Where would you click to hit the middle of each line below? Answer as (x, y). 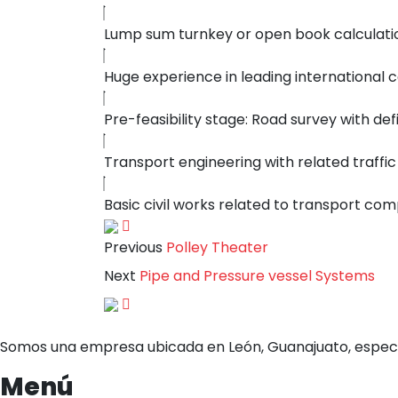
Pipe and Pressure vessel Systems (257, 275)
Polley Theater (217, 247)
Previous (133, 247)
